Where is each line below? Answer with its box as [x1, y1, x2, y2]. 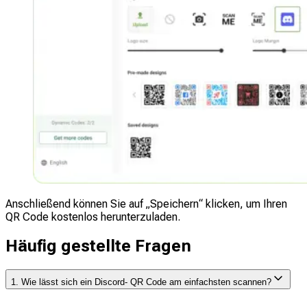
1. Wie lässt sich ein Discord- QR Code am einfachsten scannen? [11, 277, 271, 288]
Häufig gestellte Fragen [5, 236, 191, 256]
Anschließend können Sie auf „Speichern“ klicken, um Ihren [5, 197, 287, 210]
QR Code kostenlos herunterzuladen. [5, 210, 180, 223]
